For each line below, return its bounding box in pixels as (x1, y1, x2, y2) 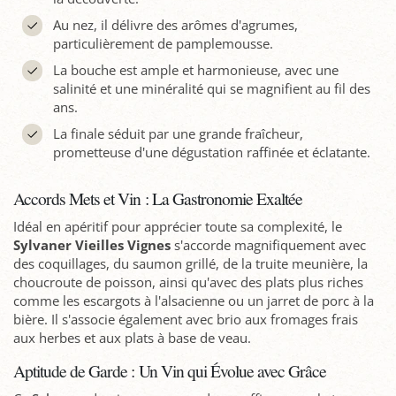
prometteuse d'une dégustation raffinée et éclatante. (52, 143, 370, 162)
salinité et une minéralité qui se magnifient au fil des (52, 80, 370, 98)
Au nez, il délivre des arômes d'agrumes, (52, 16, 298, 34)
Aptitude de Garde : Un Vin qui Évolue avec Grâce (13, 359, 327, 383)
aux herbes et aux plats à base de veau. (13, 329, 251, 347)
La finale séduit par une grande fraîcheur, (52, 125, 303, 143)
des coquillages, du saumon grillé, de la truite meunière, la (13, 255, 368, 273)
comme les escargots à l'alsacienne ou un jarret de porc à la (13, 292, 374, 310)
